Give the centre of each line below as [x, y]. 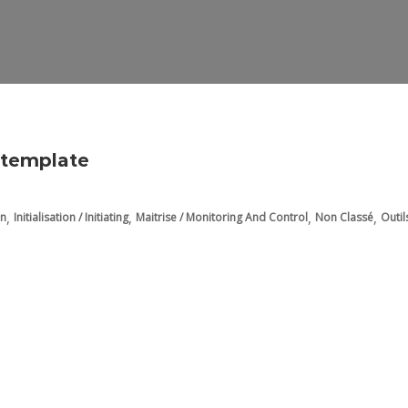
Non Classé [344, 217]
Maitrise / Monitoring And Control [222, 217]
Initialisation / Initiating [71, 217]
